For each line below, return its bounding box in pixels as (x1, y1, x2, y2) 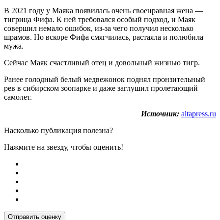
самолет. (4, 92, 32, 101)
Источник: (141, 109, 179, 118)
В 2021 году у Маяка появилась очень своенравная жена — (4, 6, 203, 15)
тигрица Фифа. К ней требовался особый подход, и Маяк (4, 15, 195, 24)
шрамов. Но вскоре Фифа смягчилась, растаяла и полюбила (4, 32, 203, 41)
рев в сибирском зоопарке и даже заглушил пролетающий (4, 83, 198, 92)
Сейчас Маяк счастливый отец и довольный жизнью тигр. (4, 58, 200, 67)
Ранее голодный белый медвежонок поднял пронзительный (4, 75, 205, 83)
